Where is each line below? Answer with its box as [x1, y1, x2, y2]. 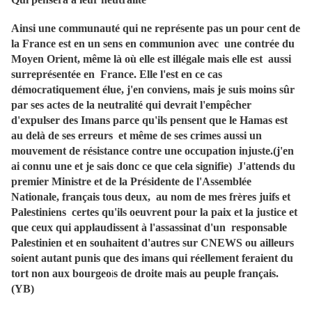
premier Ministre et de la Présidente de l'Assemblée [11, 175, 251, 188]
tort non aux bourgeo [11, 267, 111, 280]
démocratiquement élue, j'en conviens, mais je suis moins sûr [11, 84, 295, 96]
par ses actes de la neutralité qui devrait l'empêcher [11, 99, 251, 111]
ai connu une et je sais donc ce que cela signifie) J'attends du [11, 160, 295, 173]
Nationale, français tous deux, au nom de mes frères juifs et [11, 191, 290, 203]
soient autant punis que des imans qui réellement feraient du [11, 252, 293, 265]
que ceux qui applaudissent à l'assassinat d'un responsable [11, 221, 287, 234]
